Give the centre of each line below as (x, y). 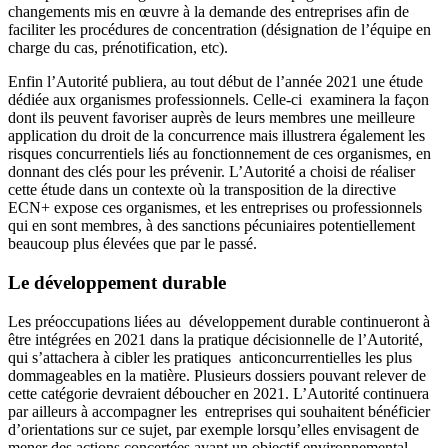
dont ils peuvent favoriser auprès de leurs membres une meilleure (211, 118)
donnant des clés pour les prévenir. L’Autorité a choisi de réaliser (211, 172)
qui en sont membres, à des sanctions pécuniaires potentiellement (211, 226)
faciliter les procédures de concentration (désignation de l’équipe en (219, 30)
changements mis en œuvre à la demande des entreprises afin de (208, 12)
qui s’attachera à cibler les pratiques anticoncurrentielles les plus (210, 357)
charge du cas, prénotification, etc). (118, 48)
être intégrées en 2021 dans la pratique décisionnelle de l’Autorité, (215, 339)
